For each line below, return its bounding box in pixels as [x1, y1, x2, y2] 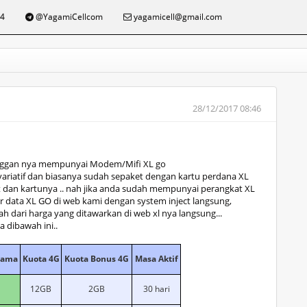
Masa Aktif [134, 253, 178, 265]
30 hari [143, 283, 170, 295]
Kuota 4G [22, 253, 60, 265]
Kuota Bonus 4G [64, 253, 129, 265]
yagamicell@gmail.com [132, 11, 222, 23]
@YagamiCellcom [34, 11, 103, 23]
